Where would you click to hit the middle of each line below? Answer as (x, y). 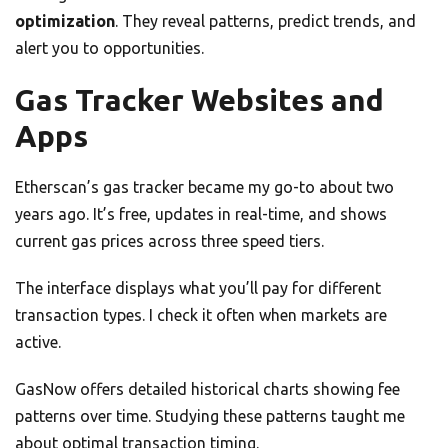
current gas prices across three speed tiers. (169, 241)
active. (38, 342)
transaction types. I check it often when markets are (201, 315)
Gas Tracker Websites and (199, 100)
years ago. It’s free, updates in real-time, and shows (201, 214)
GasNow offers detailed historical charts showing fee (207, 389)
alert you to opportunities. (109, 48)
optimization (65, 21)
